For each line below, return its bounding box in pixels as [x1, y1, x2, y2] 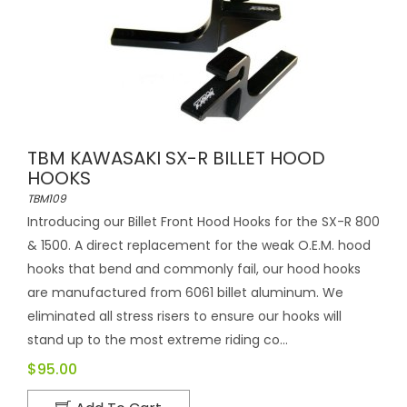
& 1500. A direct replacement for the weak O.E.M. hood [27, 235, 371, 254]
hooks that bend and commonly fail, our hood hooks [27, 259, 361, 278]
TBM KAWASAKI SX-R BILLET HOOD [27, 144, 325, 171]
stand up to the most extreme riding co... [27, 330, 288, 349]
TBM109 [27, 190, 66, 206]
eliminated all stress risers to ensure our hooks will [27, 306, 342, 325]
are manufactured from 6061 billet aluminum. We [27, 283, 343, 302]
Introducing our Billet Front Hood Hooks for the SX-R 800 [27, 212, 380, 231]
